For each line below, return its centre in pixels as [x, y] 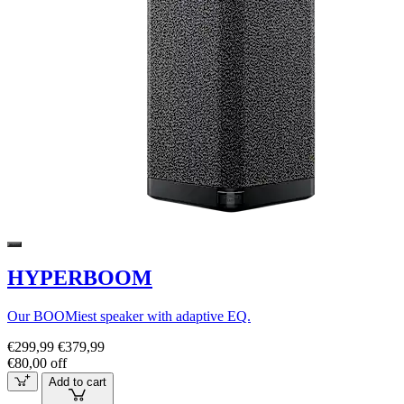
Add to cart [77, 382]
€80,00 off [37, 363]
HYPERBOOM [80, 278]
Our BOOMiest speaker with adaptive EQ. [129, 317]
